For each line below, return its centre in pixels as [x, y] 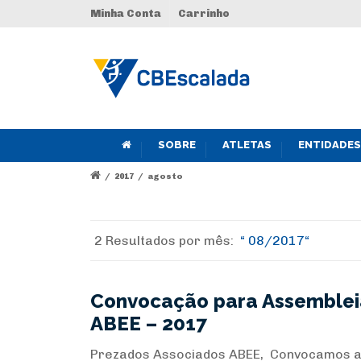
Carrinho [203, 13]
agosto [165, 177]
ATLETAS [247, 144]
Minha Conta [126, 13]
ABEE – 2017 [149, 324]
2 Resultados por [149, 241]
